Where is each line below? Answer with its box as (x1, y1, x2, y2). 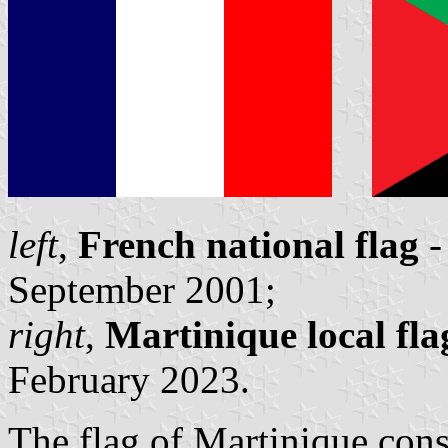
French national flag (78, 222, 419, 266)
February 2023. (8, 357, 250, 401)
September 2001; (8, 267, 276, 311)
